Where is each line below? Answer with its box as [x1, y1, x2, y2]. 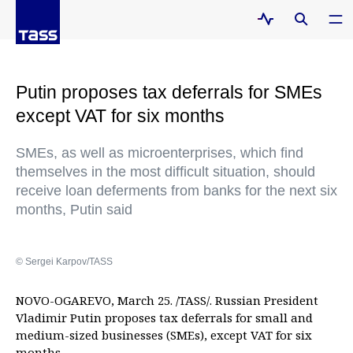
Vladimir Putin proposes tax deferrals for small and [16, 310, 313, 325]
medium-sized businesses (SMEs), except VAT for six [16, 327, 312, 343]
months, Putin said [16, 202, 132, 217]
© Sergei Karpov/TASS [16, 256, 113, 267]
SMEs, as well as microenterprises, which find [16, 145, 303, 161]
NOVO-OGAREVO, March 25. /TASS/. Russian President [16, 292, 318, 308]
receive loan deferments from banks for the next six [16, 183, 337, 199]
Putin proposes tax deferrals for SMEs [16, 82, 322, 102]
